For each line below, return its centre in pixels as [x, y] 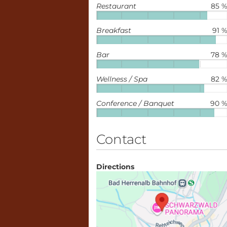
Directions [115, 167]
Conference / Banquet [135, 103]
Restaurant [116, 6]
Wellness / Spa [122, 79]
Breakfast [113, 30]
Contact [121, 139]
